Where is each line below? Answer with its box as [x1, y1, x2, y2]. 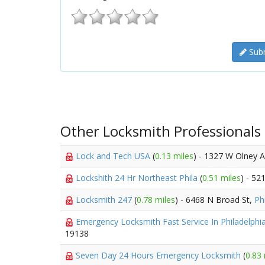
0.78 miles [137, 194, 175, 205]
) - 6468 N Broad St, [175, 194, 254, 205]
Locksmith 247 [76, 194, 134, 205]
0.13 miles [155, 150, 193, 161]
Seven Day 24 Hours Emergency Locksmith [76, 250, 243, 261]
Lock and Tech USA [76, 150, 153, 161]
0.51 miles [202, 172, 241, 183]
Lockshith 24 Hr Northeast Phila [76, 172, 200, 183]
